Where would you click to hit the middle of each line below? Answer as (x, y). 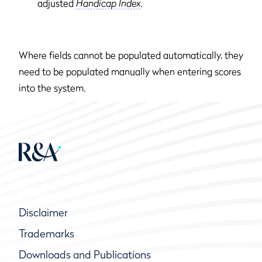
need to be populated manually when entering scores (130, 71)
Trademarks (46, 233)
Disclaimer (43, 212)
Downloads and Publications (85, 254)
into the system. (52, 87)
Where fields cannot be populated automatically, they (131, 55)
